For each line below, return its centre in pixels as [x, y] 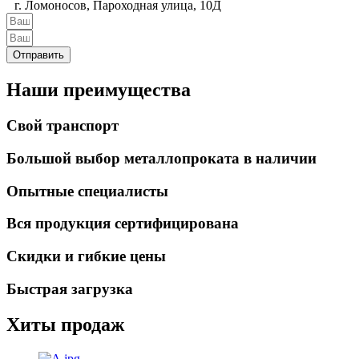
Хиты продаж [65, 324]
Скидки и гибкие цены [86, 256]
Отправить [38, 55]
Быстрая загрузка [70, 288]
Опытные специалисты [87, 191]
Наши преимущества [99, 90]
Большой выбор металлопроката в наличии [161, 158]
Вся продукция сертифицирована [123, 224]
